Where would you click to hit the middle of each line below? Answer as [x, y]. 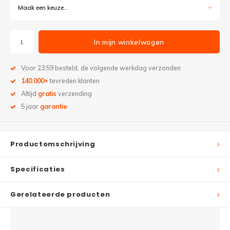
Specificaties [38, 169]
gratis [47, 94]
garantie [54, 107]
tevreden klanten [74, 81]
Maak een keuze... [43, 7]
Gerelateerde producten [60, 194]
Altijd [30, 94]
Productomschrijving [53, 144]
